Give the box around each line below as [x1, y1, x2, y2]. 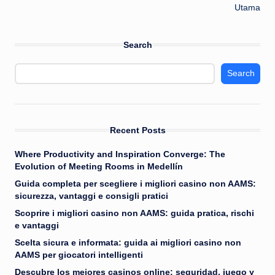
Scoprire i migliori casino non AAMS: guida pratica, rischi [15, 208, 254, 218]
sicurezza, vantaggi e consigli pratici [15, 191, 168, 201]
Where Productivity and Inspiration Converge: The [15, 149, 225, 159]
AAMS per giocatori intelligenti [15, 250, 143, 260]
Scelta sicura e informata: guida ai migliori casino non [15, 238, 241, 247]
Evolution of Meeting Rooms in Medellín [15, 161, 183, 171]
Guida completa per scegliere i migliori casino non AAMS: [15, 179, 256, 188]
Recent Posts [109, 125, 166, 135]
